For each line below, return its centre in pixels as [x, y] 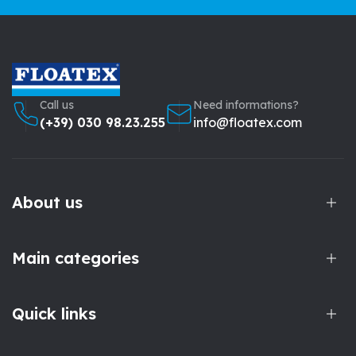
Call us [57, 105]
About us [47, 203]
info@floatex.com [248, 123]
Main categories [75, 258]
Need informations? [246, 105]
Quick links [54, 314]
